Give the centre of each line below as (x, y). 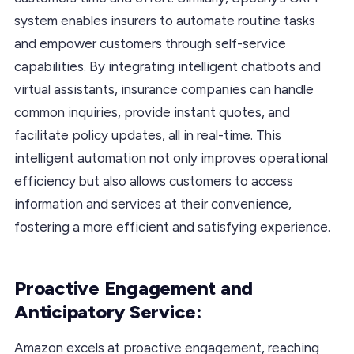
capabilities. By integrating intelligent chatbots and (168, 66)
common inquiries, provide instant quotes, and (152, 112)
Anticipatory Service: (108, 311)
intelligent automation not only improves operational (171, 158)
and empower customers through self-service (150, 43)
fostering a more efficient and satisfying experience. (172, 226)
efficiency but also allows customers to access (154, 181)
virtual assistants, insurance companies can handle (164, 89)
